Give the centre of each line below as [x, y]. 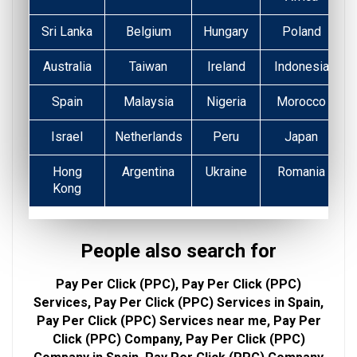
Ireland [226, 67]
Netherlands [148, 137]
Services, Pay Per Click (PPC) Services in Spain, [178, 303]
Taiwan [148, 67]
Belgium [148, 32]
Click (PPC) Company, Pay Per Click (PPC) [178, 339]
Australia [67, 67]
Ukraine [226, 172]
